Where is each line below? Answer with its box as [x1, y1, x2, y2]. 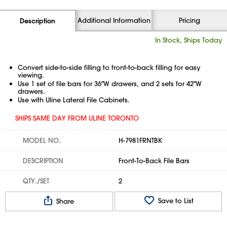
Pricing [178, 16, 200, 24]
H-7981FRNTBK [119, 136, 162, 144]
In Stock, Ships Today [155, 35, 222, 44]
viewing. [18, 70, 44, 79]
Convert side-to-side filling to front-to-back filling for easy [18, 63, 200, 71]
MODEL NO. [23, 136, 61, 144]
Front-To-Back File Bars [119, 156, 190, 165]
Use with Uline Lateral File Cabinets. [18, 95, 130, 104]
